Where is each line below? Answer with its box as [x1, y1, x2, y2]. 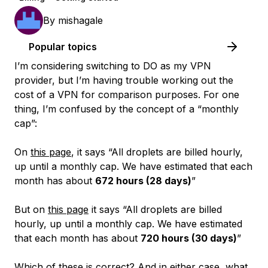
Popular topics [29, 41, 97, 53]
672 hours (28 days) [95, 175, 191, 187]
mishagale [58, 14, 103, 26]
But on [14, 203, 48, 215]
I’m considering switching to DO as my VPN [14, 60, 211, 72]
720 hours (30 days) [141, 232, 237, 244]
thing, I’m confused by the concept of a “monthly [14, 103, 239, 115]
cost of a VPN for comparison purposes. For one [14, 89, 239, 100]
